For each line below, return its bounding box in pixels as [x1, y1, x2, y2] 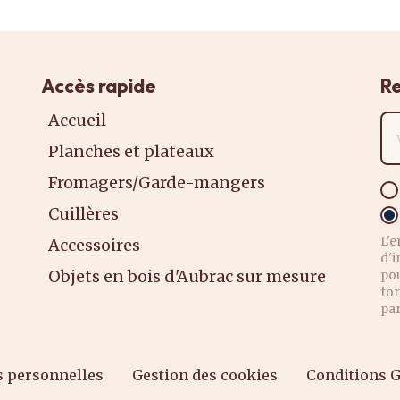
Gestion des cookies [132, 366, 278, 384]
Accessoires [48, 235, 140, 255]
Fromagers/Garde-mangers [48, 172, 265, 193]
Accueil [48, 110, 106, 130]
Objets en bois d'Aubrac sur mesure [48, 266, 326, 287]
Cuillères [48, 204, 119, 224]
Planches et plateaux [48, 141, 214, 162]
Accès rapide [41, 74, 156, 97]
